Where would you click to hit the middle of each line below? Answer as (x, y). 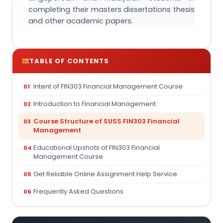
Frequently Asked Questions (78, 191)
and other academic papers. (81, 21)
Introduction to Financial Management (95, 104)
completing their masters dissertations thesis (111, 9)
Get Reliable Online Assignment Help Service (105, 174)
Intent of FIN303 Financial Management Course (108, 86)
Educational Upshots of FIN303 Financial (97, 148)
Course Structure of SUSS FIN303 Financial (107, 121)
